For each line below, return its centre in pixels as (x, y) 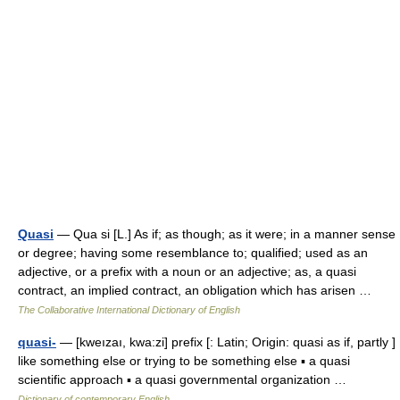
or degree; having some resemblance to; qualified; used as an (193, 253)
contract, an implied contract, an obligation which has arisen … (198, 291)
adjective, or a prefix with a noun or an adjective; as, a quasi (187, 272)
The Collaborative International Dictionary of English (129, 310)
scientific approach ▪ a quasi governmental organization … (186, 380)
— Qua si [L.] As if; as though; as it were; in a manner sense (225, 234)
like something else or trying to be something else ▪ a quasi (184, 361)
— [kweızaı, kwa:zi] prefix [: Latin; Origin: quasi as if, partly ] (226, 342)
